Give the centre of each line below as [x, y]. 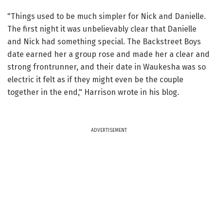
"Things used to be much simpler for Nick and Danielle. [107, 17]
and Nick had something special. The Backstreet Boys [104, 42]
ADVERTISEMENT [109, 131]
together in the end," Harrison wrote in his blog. [93, 92]
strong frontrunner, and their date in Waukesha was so [107, 67]
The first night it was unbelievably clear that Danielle [102, 29]
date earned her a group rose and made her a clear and [109, 54]
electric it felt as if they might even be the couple [95, 80]
